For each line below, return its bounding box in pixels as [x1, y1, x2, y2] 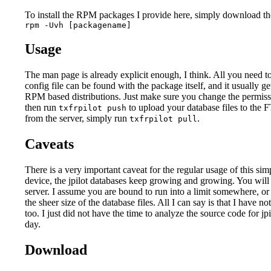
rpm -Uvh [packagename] [25, 20, 131, 30]
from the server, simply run [25, 113, 129, 124]
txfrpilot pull [129, 114, 197, 124]
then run [25, 102, 59, 113]
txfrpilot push [59, 103, 126, 113]
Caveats [25, 136, 74, 152]
